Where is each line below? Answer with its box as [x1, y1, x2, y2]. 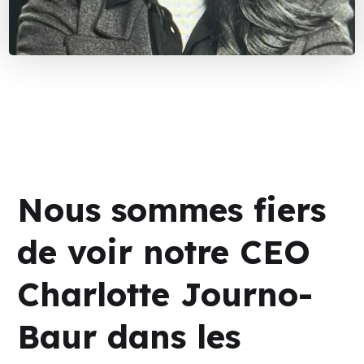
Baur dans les [17, 316, 241, 357]
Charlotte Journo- [17, 274, 314, 315]
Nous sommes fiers [17, 189, 327, 231]
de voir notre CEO [17, 232, 311, 273]
